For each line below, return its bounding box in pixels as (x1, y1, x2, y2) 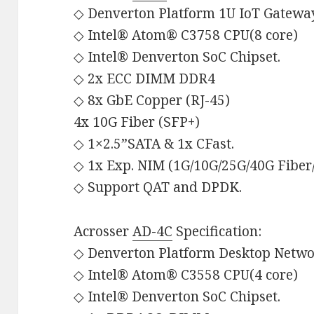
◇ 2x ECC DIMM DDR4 (74, 69, 216, 88)
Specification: (172, 221, 262, 240)
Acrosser (74, 221, 133, 240)
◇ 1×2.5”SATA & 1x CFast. (74, 135, 235, 153)
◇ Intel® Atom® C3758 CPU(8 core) (74, 26, 299, 44)
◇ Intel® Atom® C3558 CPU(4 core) (74, 265, 299, 284)
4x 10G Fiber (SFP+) (74, 113, 200, 131)
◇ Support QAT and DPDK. (74, 178, 243, 196)
